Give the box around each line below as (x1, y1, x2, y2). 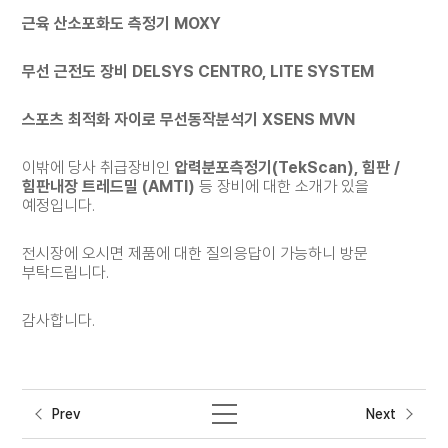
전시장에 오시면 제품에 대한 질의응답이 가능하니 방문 (22, 244, 369, 264)
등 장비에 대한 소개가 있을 (199, 177, 370, 197)
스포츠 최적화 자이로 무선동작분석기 (22, 110, 259, 130)
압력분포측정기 (174, 158, 273, 178)
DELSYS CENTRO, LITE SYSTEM (128, 62, 375, 82)
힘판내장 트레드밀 (22, 177, 139, 197)
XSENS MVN (258, 110, 356, 130)
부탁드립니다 (22, 263, 107, 283)
